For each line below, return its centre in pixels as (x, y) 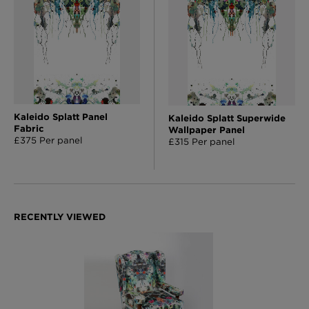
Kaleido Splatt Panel (61, 117)
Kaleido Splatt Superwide (227, 118)
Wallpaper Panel (207, 129)
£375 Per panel (48, 140)
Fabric (29, 129)
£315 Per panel (201, 141)
